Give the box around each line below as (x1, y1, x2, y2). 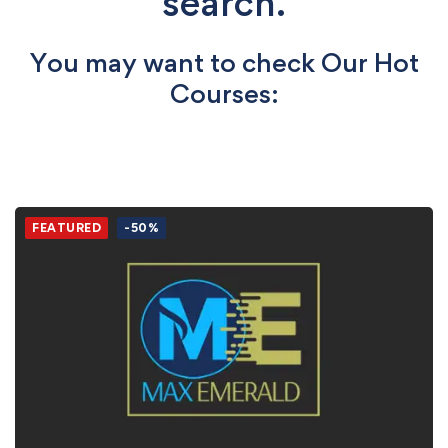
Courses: (169, 77, 279, 109)
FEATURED (32, 220, 101, 235)
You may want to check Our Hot (29, 46, 419, 78)
